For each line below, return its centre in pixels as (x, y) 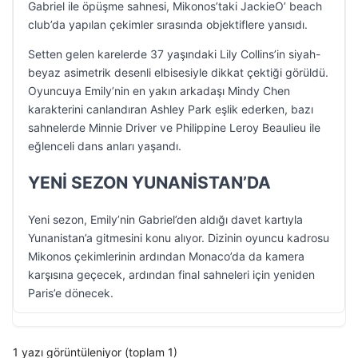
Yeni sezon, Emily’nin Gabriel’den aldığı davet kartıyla (165, 219)
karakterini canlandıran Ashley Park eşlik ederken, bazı (171, 109)
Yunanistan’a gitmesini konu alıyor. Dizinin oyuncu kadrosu (179, 238)
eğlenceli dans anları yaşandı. (105, 146)
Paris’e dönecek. (71, 293)
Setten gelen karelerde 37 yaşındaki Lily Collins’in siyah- (174, 54)
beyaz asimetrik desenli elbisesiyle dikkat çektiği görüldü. (178, 72)
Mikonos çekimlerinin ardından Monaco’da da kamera (166, 256)
